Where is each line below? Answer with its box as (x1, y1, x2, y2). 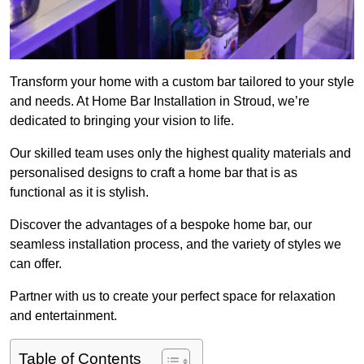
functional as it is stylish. (10, 185, 149, 200)
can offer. (10, 257, 62, 271)
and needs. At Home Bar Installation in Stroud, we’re (10, 94, 310, 109)
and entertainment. (10, 309, 117, 323)
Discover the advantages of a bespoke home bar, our (10, 218, 312, 232)
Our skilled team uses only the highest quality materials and (10, 146, 351, 161)
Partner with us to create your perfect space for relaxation (10, 289, 336, 304)
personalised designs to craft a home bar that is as (10, 166, 297, 180)
